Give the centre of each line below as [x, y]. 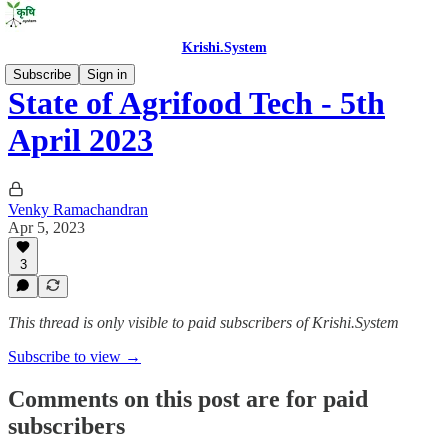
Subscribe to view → [74, 356]
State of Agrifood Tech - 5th [196, 103]
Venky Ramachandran [78, 209]
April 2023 [80, 140]
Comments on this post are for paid [188, 398]
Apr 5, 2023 [46, 227]
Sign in [107, 74]
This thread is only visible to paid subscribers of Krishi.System [203, 322]
